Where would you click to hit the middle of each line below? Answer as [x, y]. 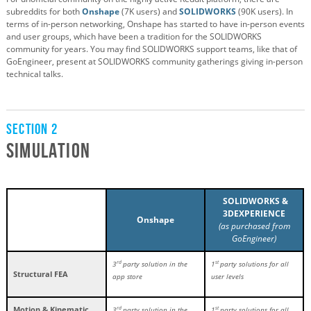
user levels [227, 276]
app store [127, 276]
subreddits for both [44, 11]
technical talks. [35, 74]
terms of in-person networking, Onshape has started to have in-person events [155, 24]
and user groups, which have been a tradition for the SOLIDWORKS [134, 36]
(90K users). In [264, 11]
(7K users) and [149, 11]
